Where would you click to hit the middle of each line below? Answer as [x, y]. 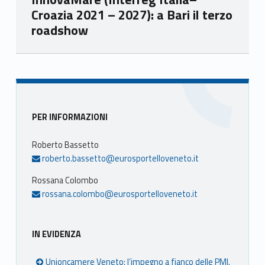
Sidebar [52, 112]
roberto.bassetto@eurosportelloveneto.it [120, 159]
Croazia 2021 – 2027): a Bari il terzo [132, 15]
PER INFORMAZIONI [70, 117]
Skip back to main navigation [36, 56]
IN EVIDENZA [56, 234]
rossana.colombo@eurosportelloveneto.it [119, 194]
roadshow [59, 30]
